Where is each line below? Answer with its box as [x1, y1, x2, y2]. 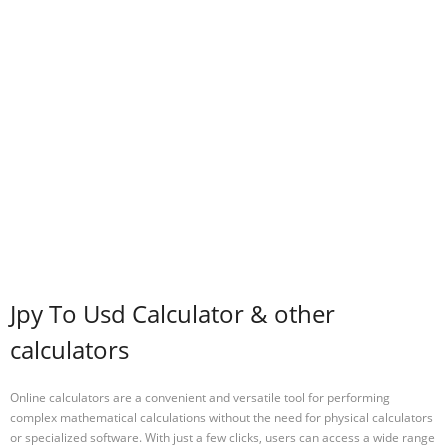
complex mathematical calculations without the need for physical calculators [10, 408, 433, 426]
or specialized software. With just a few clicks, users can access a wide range [10, 428, 435, 446]
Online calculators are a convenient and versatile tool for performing [10, 388, 390, 406]
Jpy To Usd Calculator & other [10, 297, 335, 331]
